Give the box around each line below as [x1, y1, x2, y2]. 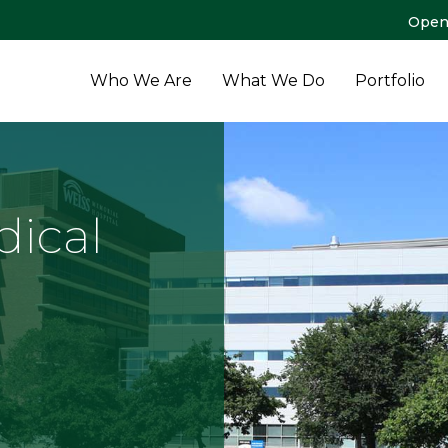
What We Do [222, 71, 325, 90]
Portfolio [355, 71, 425, 90]
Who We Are [90, 71, 192, 90]
